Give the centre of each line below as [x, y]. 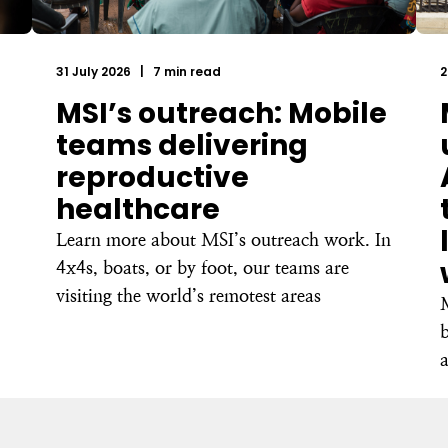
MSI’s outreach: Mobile [221, 113]
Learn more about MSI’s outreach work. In [223, 239]
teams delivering [182, 145]
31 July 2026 [95, 71]
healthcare [138, 209]
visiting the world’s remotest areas [188, 295]
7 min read [185, 71]
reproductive [152, 177]
